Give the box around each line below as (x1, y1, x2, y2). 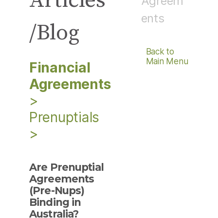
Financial (29, 59, 91, 76)
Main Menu (145, 56, 188, 67)
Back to (145, 47, 174, 57)
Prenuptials (29, 109, 100, 126)
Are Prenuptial (29, 161, 104, 174)
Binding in (29, 196, 81, 209)
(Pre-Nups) (29, 184, 85, 197)
